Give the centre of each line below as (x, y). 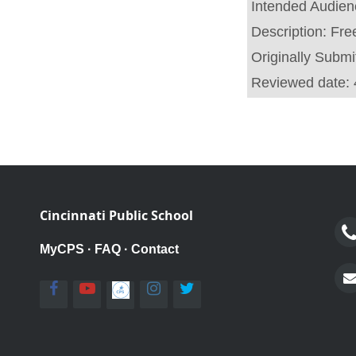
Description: (291, 32)
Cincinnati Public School (116, 215)
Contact (155, 249)
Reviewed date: (302, 83)
